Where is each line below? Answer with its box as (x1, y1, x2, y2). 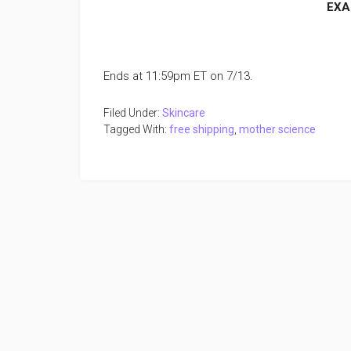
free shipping (169, 123, 234, 136)
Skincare (162, 107, 205, 119)
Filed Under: (103, 107, 162, 119)
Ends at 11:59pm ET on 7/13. (103, 69, 253, 83)
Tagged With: (103, 123, 169, 136)
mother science (239, 123, 316, 136)
